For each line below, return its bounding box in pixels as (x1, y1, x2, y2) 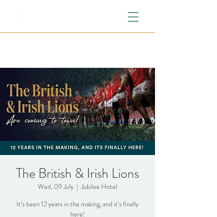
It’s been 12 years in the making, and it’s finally (16, 199, 139, 209)
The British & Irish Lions (16, 164, 139, 183)
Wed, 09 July (38, 182, 74, 191)
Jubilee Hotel (81, 182, 117, 191)
